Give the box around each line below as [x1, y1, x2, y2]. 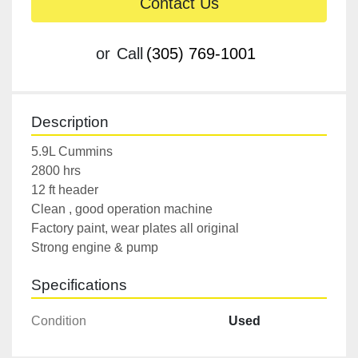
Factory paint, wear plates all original [31, 221, 239, 236]
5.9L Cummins [31, 145, 113, 159]
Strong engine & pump [31, 241, 158, 255]
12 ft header [31, 183, 98, 197]
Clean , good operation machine [31, 202, 213, 217]
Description [31, 113, 109, 131]
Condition [31, 314, 86, 328]
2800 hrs [31, 164, 81, 178]
